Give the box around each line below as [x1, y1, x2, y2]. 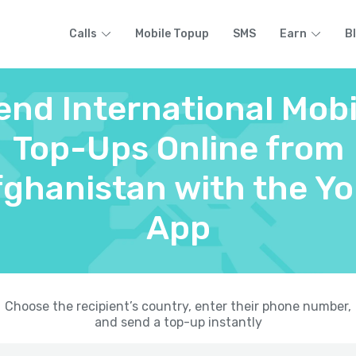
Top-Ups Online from [12, 129, 344, 168]
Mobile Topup [135, 27, 209, 41]
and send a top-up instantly [94, 315, 262, 330]
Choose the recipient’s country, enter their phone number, [5, 299, 351, 314]
